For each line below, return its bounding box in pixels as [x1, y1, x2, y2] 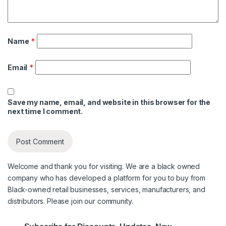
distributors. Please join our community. [8, 197, 133, 206]
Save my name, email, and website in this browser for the [8, 98, 211, 107]
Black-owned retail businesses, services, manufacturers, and [8, 185, 205, 194]
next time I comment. [8, 107, 83, 116]
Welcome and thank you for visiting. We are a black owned [8, 162, 200, 171]
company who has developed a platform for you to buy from [8, 174, 206, 183]
